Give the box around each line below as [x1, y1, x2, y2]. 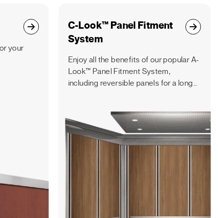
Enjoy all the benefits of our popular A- [68, 55, 200, 65]
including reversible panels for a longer [68, 78, 200, 88]
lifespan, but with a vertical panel [68, 90, 179, 100]
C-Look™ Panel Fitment [68, 19, 173, 32]
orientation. [68, 102, 107, 111]
